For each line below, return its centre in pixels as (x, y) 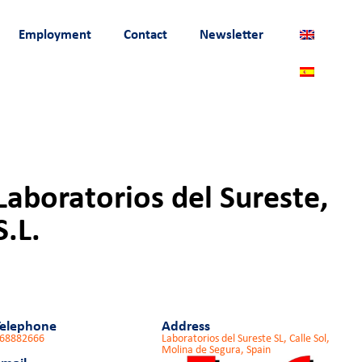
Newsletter (232, 35)
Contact (146, 35)
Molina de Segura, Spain (216, 349)
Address (185, 325)
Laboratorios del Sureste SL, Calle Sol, (245, 338)
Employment (55, 35)
